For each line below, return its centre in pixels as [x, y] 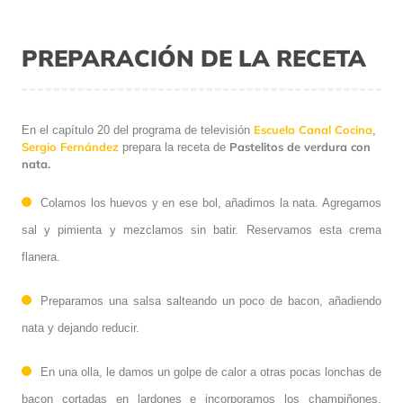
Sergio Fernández [70, 147]
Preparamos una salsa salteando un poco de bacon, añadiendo [211, 301]
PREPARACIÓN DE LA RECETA [194, 58]
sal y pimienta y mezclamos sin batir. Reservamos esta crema [201, 230]
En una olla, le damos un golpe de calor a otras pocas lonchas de [211, 372]
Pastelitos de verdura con [300, 147]
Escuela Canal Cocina [313, 130]
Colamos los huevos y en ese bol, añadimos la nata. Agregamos [211, 203]
